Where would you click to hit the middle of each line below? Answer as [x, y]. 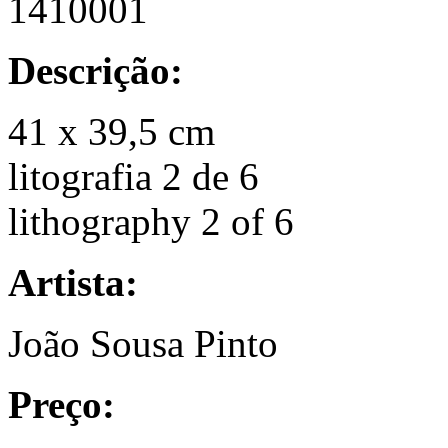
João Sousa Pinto [143, 343]
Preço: [61, 404]
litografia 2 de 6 [133, 176]
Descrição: [95, 70]
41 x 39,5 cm [111, 131]
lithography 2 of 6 [151, 221]
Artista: [73, 282]
